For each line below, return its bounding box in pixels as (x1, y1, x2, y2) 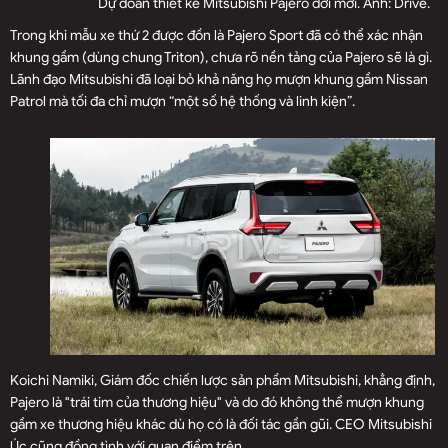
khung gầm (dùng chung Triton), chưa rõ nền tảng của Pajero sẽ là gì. (10, 49, 432, 67)
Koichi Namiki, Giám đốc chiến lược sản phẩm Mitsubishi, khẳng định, (10, 371, 435, 389)
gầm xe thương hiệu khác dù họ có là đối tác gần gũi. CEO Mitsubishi (10, 415, 432, 433)
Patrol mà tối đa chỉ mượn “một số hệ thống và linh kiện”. (10, 93, 355, 111)
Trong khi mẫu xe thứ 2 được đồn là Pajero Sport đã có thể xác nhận (10, 27, 423, 45)
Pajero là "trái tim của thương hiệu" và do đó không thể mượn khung (10, 393, 424, 411)
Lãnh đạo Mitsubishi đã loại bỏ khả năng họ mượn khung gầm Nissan (10, 71, 428, 89)
